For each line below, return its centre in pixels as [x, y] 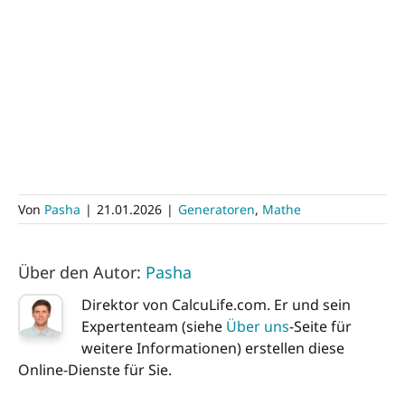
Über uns [258, 327]
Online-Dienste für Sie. [95, 370]
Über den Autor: [82, 273]
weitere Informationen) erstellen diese [213, 348]
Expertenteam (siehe [154, 327]
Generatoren [217, 210]
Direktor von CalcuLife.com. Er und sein [216, 305]
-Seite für [320, 327]
